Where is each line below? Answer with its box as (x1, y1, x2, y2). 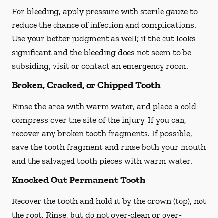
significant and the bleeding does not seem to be (12, 47, 191, 57)
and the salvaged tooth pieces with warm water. (12, 155, 192, 166)
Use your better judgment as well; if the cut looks (12, 33, 196, 44)
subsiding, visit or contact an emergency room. (12, 60, 188, 71)
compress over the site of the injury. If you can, (12, 114, 186, 125)
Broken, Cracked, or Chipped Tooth (12, 79, 161, 91)
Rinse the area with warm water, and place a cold (12, 101, 196, 111)
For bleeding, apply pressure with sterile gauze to (12, 6, 198, 17)
